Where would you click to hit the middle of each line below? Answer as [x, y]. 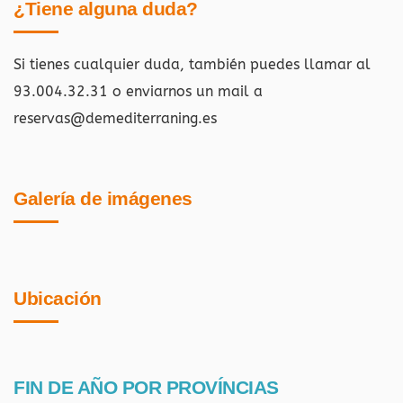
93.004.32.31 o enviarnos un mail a [138, 92]
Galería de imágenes [103, 199]
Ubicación [58, 299]
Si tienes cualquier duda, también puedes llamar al [192, 65]
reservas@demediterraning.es [115, 119]
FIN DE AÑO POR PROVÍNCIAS [146, 388]
